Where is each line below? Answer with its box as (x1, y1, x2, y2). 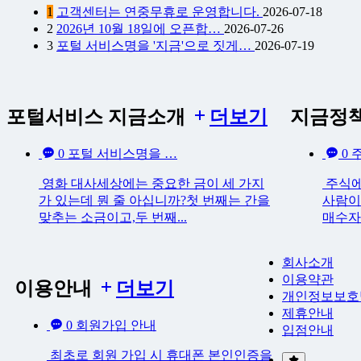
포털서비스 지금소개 (6, 106, 190, 128)
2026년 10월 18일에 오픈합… (56, 22, 224, 36)
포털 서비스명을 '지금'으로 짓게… (56, 39, 255, 53)
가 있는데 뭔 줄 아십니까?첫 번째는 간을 (39, 193, 270, 208)
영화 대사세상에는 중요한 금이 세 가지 (39, 176, 264, 191)
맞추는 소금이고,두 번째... (39, 210, 187, 225)
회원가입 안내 (76, 317, 156, 332)
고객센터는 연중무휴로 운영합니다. (56, 5, 263, 19)
